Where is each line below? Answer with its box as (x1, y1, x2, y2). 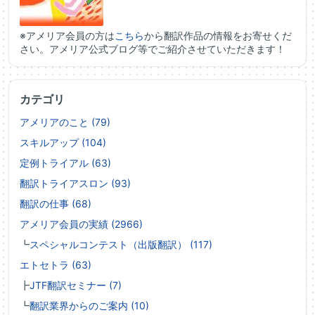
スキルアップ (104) (20, 136, 106, 148)
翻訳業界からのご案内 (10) (30, 300, 149, 311)
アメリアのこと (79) (20, 116, 110, 128)
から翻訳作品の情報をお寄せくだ (144, 30, 292, 41)
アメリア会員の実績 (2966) (20, 218, 143, 230)
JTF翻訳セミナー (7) (30, 279, 122, 291)
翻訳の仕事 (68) (20, 198, 91, 210)
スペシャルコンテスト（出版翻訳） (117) (30, 238, 212, 250)
